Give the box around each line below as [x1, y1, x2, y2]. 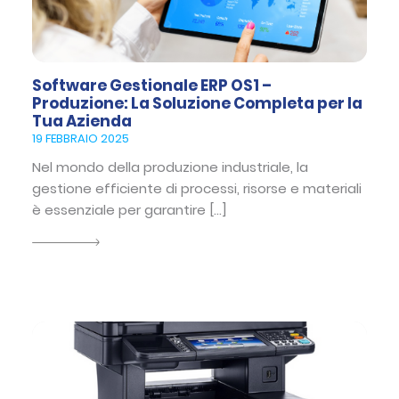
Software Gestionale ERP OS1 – [32, 74, 272, 96]
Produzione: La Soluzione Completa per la [32, 92, 362, 114]
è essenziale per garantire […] [32, 199, 226, 219]
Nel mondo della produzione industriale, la [32, 157, 308, 176]
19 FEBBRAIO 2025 [32, 129, 129, 147]
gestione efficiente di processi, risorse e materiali [32, 178, 362, 198]
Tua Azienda [32, 110, 132, 132]
